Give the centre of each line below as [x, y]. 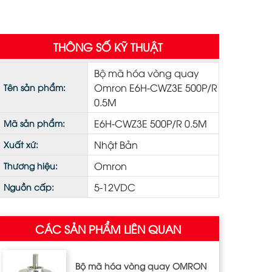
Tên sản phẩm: [35, 87]
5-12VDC [115, 187]
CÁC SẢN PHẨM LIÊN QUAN [108, 228]
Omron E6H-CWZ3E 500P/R [156, 87]
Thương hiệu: [31, 165]
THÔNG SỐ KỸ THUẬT [108, 46]
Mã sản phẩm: [34, 123]
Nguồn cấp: [29, 186]
